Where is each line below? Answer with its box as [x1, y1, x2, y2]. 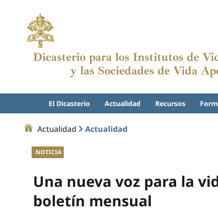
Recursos [155, 99, 185, 108]
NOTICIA [36, 148, 61, 156]
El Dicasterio [49, 99, 90, 108]
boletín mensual [33, 191, 152, 211]
